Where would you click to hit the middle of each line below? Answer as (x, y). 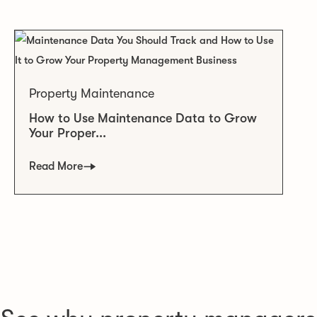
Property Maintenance (92, 94)
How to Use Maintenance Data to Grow (143, 119)
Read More (56, 167)
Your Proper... (68, 133)
